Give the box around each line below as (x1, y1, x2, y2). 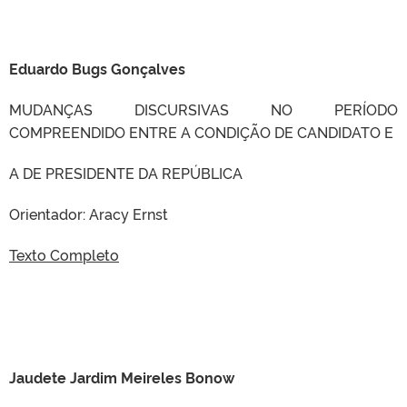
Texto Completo (9, 244, 119, 264)
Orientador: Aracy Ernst (9, 203, 168, 223)
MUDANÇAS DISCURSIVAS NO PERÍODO (9, 99, 398, 119)
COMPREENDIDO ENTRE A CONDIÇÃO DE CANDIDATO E (9, 122, 393, 142)
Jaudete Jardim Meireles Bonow (9, 367, 234, 387)
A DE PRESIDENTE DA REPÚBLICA (9, 163, 243, 183)
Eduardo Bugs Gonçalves (9, 58, 185, 78)
